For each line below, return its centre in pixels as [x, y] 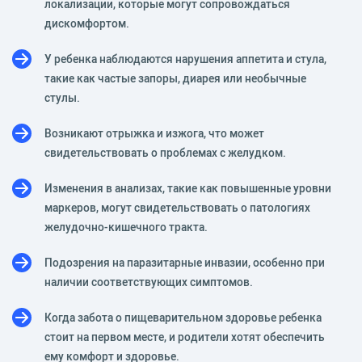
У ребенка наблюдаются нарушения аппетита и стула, [185, 59]
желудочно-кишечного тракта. [126, 227]
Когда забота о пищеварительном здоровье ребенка [183, 317]
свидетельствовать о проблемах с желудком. [165, 152]
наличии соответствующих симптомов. [149, 282]
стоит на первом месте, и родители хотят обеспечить [185, 337]
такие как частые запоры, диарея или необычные [175, 78]
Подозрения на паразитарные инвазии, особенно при [185, 262]
